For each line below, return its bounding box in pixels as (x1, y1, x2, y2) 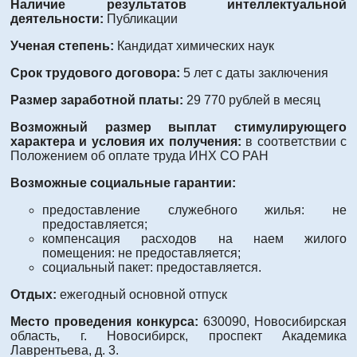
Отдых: (10, 287, 60, 301)
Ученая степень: (10, 38, 117, 53)
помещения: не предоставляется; (42, 245, 241, 260)
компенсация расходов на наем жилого (42, 231, 347, 245)
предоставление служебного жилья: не (42, 202, 347, 217)
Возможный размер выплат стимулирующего (10, 120, 347, 134)
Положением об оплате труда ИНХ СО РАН (10, 148, 269, 163)
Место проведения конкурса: (10, 314, 203, 328)
